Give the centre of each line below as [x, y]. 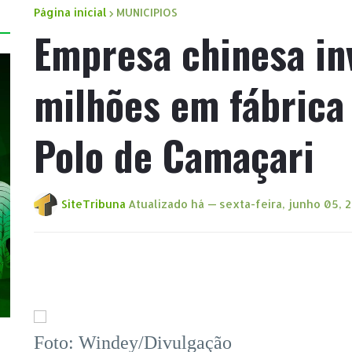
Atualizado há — [172, 204]
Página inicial [70, 13]
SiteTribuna [93, 204]
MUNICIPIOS [147, 13]
